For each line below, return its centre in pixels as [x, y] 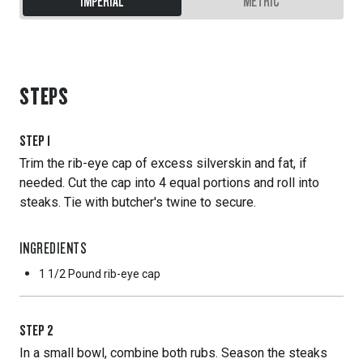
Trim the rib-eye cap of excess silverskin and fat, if [163, 163]
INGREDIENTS [53, 248]
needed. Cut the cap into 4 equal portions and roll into [169, 183]
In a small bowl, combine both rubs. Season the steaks [173, 353]
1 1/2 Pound [70, 274]
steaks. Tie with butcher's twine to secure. [138, 202]
